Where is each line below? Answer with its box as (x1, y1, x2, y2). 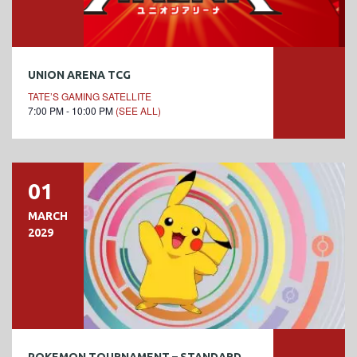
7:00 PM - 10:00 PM (28, 103, 116, 117)
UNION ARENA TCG (28, 68, 131, 81)
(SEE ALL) (116, 103, 161, 117)
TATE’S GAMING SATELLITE (28, 88, 151, 103)
